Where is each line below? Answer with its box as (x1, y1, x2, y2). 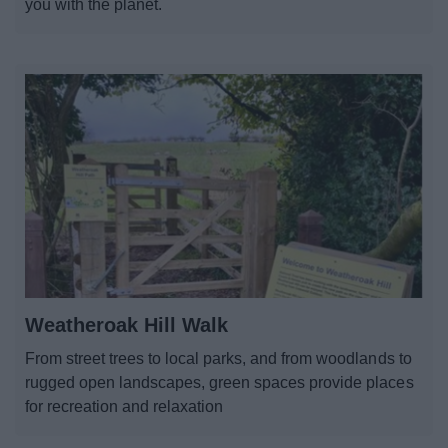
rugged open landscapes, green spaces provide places (25, 373, 414, 391)
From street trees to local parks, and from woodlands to (25, 349, 412, 367)
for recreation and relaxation (25, 397, 224, 415)
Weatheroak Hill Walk (25, 313, 228, 336)
